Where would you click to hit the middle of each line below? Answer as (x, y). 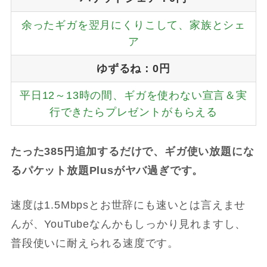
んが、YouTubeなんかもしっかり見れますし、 (128, 224)
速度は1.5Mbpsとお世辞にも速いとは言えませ (128, 205)
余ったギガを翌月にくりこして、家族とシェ (133, 25)
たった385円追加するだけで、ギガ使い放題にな (132, 151)
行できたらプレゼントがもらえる (133, 112)
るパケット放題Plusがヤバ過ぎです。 (107, 170)
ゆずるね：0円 (133, 68)
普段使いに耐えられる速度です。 (95, 243)
